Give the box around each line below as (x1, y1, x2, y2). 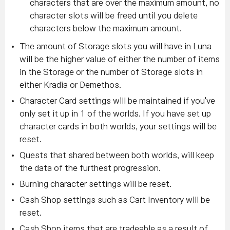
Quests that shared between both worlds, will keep (20, 151, 214, 159)
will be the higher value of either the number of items (20, 55, 220, 63)
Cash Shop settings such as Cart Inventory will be (20, 196, 210, 204)
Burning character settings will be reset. (20, 180, 171, 188)
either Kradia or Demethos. (20, 81, 121, 89)
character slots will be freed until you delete (30, 11, 198, 20)
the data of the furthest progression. (20, 164, 161, 172)
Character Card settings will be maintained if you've (20, 97, 215, 105)
